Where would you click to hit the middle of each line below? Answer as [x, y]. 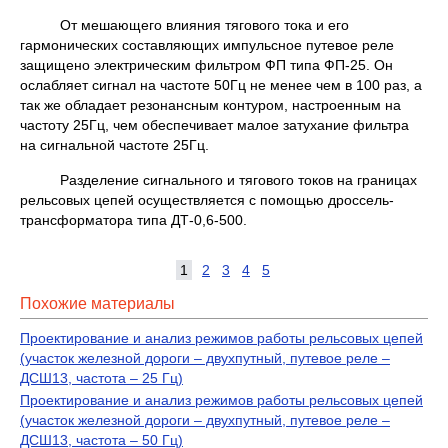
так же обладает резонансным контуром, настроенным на [210, 105]
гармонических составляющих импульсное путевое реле [207, 45]
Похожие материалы [97, 303]
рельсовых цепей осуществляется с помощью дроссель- [207, 200]
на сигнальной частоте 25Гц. [114, 145]
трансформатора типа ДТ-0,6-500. [133, 220]
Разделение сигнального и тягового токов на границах [218, 180]
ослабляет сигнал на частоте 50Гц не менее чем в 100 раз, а [221, 85]
